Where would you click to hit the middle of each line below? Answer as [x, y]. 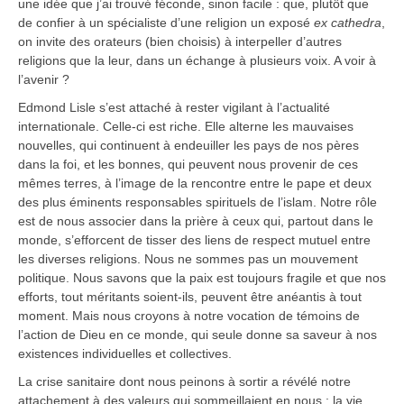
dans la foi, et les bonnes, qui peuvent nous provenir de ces [188, 165]
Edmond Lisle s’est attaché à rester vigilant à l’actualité [174, 108]
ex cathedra [348, 23]
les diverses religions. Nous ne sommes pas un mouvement [188, 259]
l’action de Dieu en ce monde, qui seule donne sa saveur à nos [197, 335]
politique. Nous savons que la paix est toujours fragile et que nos [202, 278]
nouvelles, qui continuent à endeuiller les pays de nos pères [188, 146]
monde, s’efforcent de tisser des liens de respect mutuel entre [194, 240]
